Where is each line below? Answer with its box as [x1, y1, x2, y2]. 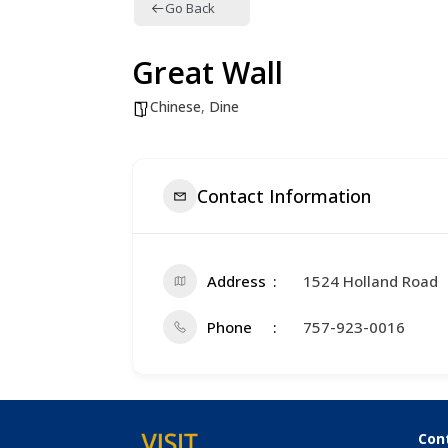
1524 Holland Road [303, 271, 438, 292]
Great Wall [132, 52, 283, 94]
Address [207, 271, 266, 292]
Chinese [150, 97, 201, 117]
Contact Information [197, 183, 371, 208]
